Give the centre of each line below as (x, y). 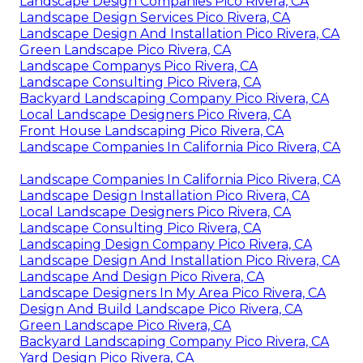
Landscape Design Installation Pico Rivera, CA (164, 195)
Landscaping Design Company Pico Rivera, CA (166, 244)
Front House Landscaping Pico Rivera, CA (152, 130)
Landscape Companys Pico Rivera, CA (139, 66)
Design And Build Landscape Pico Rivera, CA (161, 309)
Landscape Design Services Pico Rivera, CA (155, 17)
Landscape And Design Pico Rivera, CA (142, 276)
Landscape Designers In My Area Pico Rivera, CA (173, 293)
